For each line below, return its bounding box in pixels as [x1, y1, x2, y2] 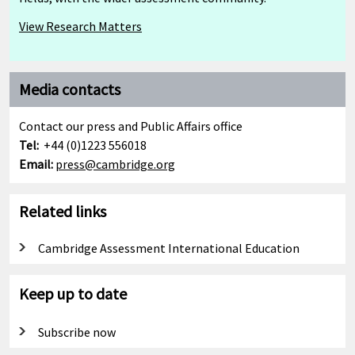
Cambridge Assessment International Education [38, 240, 300, 257]
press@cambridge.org [55, 156, 175, 173]
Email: [19, 156, 53, 173]
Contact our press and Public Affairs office [19, 118, 242, 135]
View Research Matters [19, 18, 142, 35]
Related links [19, 201, 106, 222]
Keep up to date [19, 284, 127, 304]
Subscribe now [38, 324, 116, 341]
